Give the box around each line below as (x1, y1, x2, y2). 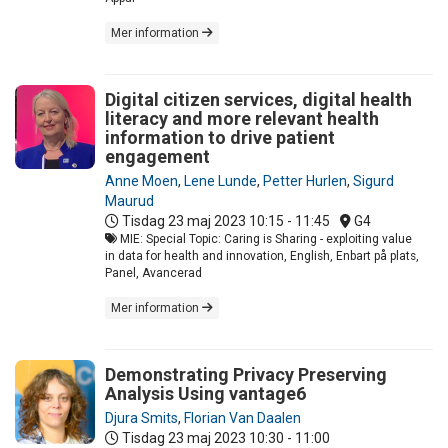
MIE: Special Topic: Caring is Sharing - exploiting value (117, 231, 412, 246)
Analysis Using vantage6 (105, 382, 306, 404)
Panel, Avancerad (105, 265, 202, 280)
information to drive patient (105, 126, 335, 148)
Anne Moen (105, 172, 178, 189)
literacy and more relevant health (105, 107, 379, 129)
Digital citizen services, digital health (105, 88, 412, 110)
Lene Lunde (184, 172, 257, 189)
